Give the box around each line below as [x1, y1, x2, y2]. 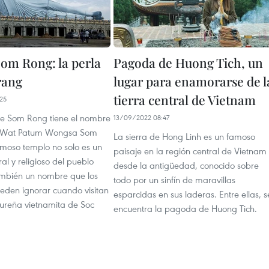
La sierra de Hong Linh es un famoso [113, 130, 255, 142]
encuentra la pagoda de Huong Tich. [113, 202, 257, 214]
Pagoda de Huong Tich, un [113, 53, 263, 71]
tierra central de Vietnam [113, 91, 256, 108]
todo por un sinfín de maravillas [113, 173, 235, 186]
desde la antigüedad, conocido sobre [113, 159, 259, 171]
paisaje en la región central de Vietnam [113, 144, 267, 157]
